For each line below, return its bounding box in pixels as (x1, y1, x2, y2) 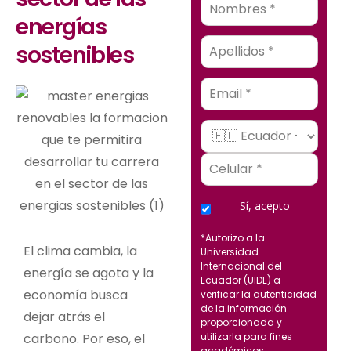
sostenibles (16, 39, 139, 71)
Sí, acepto (239, 197, 290, 213)
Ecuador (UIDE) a (201, 273, 280, 287)
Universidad (201, 244, 259, 259)
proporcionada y (201, 315, 282, 329)
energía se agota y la (24, 263, 154, 282)
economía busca (24, 285, 128, 304)
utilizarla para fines (201, 329, 292, 343)
